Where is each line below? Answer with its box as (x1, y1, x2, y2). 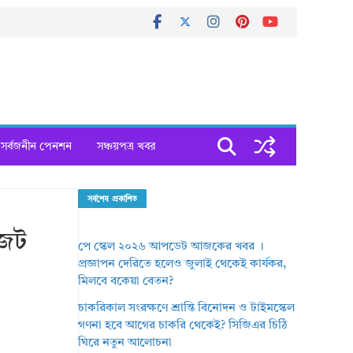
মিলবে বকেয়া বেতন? (78, 276, 174, 288)
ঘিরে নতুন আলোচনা (78, 337, 173, 349)
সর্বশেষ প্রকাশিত (87, 195, 137, 203)
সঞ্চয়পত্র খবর (97, 141, 155, 152)
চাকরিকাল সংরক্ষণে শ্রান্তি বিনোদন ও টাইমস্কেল (78, 303, 295, 314)
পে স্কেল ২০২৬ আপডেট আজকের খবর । (78, 241, 265, 253)
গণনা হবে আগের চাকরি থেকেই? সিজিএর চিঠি (78, 320, 288, 332)
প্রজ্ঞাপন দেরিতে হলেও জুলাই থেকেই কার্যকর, (78, 258, 287, 270)
